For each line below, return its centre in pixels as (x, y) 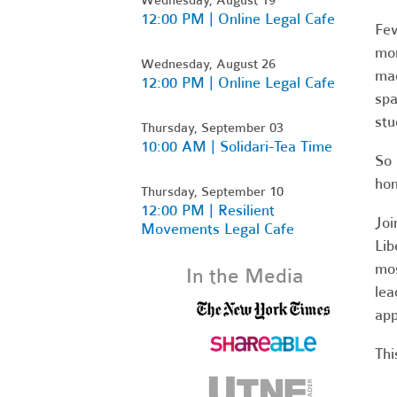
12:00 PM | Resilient (208, 210)
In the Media (245, 276)
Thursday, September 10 (212, 191)
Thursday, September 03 (212, 127)
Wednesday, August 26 (208, 63)
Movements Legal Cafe (218, 229)
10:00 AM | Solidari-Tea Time (237, 146)
